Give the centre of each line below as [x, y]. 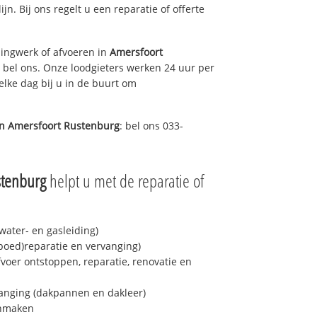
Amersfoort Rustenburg [64, 126]
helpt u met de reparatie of [125, 181]
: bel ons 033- [151, 126]
